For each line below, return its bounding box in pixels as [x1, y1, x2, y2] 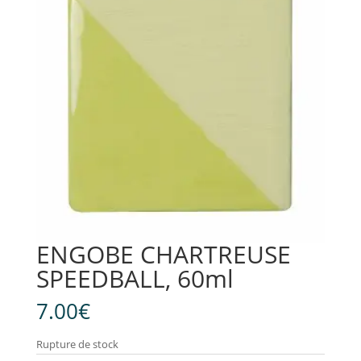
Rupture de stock [35, 337, 118, 352]
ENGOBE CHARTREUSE [35, 238, 291, 272]
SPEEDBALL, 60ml [35, 262, 234, 296]
